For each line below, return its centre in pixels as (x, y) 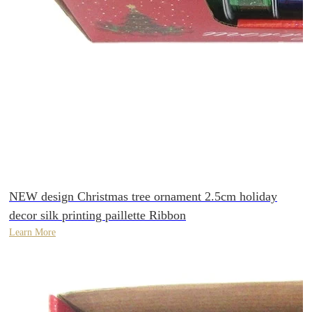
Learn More (32, 233)
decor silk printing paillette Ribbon (97, 216)
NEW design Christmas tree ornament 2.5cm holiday (143, 197)
